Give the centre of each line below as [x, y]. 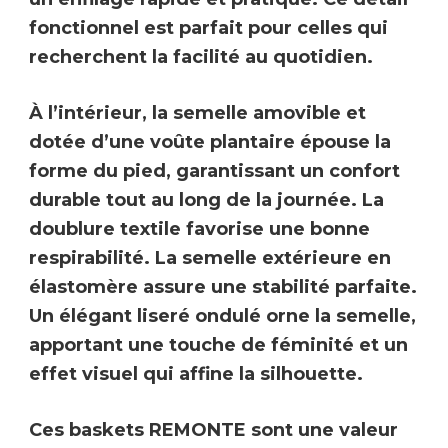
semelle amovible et [267, 113]
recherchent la [101, 57]
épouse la [343, 142]
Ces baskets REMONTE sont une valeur [213, 430]
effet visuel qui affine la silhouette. [196, 374]
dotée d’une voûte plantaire [162, 142]
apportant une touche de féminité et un [218, 345]
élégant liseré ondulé [160, 316]
